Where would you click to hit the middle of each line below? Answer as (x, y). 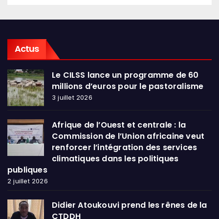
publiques (27, 170)
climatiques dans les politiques (115, 159)
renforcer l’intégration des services (125, 148)
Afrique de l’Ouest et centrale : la (119, 125)
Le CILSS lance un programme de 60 (125, 75)
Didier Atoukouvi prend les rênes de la (130, 205)
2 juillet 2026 (28, 181)
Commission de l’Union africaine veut (128, 136)
